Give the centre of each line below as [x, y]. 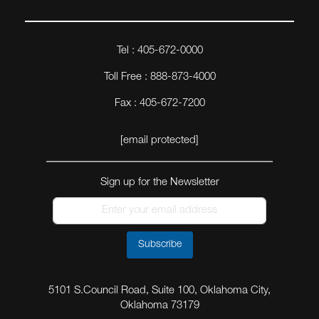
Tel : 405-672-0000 [159, 51]
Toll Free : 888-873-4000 [159, 77]
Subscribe [159, 245]
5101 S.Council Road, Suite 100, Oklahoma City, [159, 291]
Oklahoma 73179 [159, 305]
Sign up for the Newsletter [159, 182]
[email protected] [159, 140]
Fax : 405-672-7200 [159, 103]
